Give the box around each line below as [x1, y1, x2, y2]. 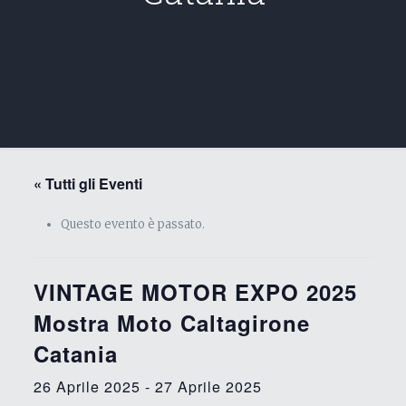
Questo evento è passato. [60, 217, 205, 232]
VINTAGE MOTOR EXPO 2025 [33, 276, 357, 307]
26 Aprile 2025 [33, 376, 140, 397]
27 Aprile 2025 [154, 376, 262, 397]
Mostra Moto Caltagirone [33, 307, 310, 338]
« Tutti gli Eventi [33, 173, 142, 194]
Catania [33, 338, 118, 369]
